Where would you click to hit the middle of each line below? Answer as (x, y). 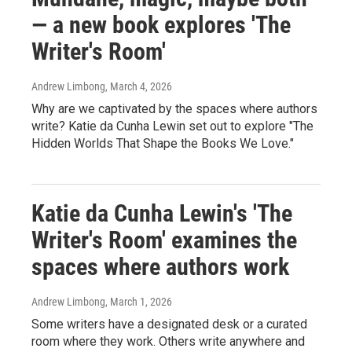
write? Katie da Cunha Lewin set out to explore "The (172, 126)
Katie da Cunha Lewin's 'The (162, 213)
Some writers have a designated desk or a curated (169, 324)
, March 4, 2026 (139, 86)
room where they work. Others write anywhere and (168, 341)
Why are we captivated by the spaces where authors (174, 108)
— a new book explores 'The (161, 24)
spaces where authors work (160, 266)
